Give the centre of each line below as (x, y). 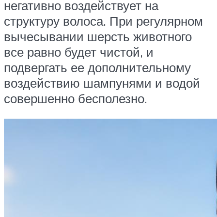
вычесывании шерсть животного (98, 37)
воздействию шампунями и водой (102, 83)
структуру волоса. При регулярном (103, 21)
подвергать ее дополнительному (97, 68)
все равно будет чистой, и (79, 52)
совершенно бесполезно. (76, 99)
